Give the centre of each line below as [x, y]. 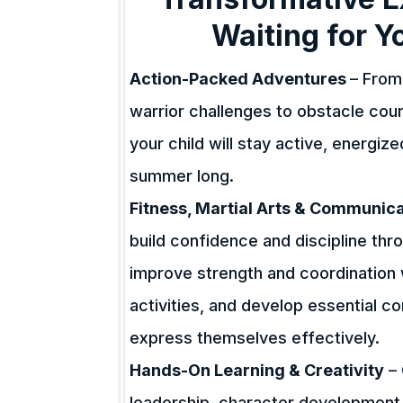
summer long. [182, 176]
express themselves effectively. [255, 338]
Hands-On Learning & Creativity [257, 370]
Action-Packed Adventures [240, 79]
